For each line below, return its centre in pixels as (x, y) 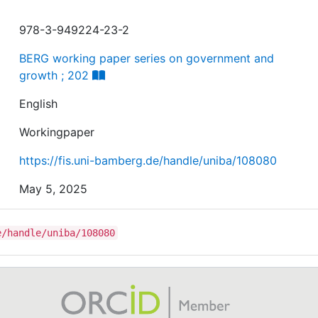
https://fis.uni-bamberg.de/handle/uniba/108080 (148, 160)
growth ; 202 (54, 75)
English (39, 103)
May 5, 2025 (54, 188)
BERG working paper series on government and (147, 58)
